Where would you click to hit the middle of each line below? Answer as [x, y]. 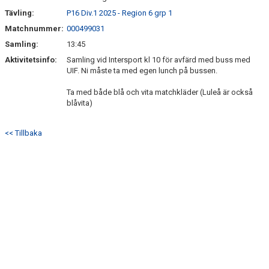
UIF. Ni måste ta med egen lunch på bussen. [142, 71]
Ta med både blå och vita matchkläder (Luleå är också [160, 92]
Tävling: [20, 13]
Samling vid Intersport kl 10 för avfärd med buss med [159, 60]
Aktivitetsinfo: [32, 60]
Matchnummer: [35, 29]
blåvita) [80, 103]
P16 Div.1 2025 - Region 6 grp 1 [119, 13]
